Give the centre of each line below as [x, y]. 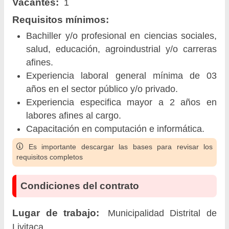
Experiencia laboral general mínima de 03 [121, 76]
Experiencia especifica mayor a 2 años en [121, 102]
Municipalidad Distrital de [159, 213]
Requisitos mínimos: [61, 19]
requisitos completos [50, 157]
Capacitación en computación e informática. [116, 129]
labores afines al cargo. [74, 116]
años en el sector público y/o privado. [102, 89]
